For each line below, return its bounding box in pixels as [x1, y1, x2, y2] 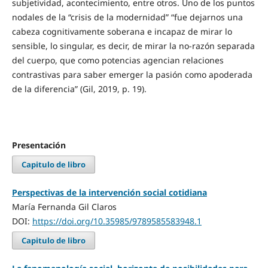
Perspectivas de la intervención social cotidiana [11, 186, 207, 198]
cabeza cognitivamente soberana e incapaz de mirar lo [11, 26, 232, 38]
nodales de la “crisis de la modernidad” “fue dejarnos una [11, 11, 243, 23]
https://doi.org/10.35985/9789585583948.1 [32, 215, 202, 227]
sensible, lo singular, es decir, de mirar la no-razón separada [11, 40, 255, 52]
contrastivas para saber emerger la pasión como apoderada [11, 69, 252, 81]
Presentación [11, 139, 66, 151]
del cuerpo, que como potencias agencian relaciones [11, 54, 224, 66]
